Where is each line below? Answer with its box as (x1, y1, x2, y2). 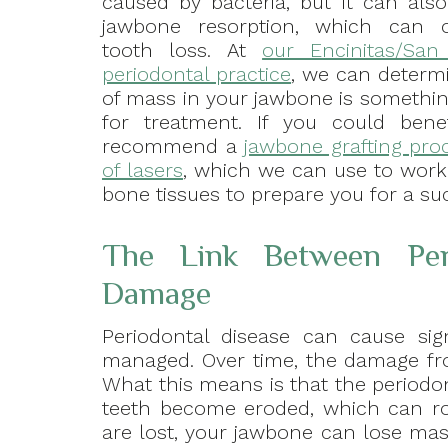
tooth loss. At (102, 38, 263, 63)
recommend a (102, 134, 245, 159)
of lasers (102, 158, 184, 183)
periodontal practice (102, 62, 292, 87)
